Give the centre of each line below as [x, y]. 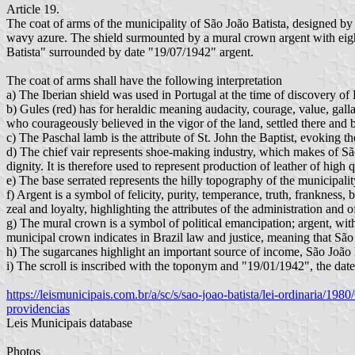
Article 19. [33, 9]
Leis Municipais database [69, 323]
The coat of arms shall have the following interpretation [144, 80]
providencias [38, 308]
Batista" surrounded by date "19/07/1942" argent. [130, 52]
